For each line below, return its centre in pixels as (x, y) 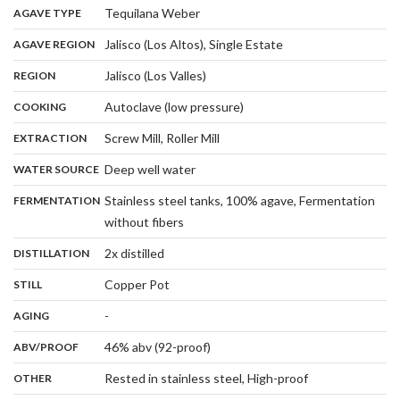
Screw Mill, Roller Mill (162, 137)
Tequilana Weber (153, 12)
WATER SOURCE (56, 169)
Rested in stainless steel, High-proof (207, 378)
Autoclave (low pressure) (175, 106)
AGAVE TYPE (47, 12)
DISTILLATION (51, 253)
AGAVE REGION (54, 44)
